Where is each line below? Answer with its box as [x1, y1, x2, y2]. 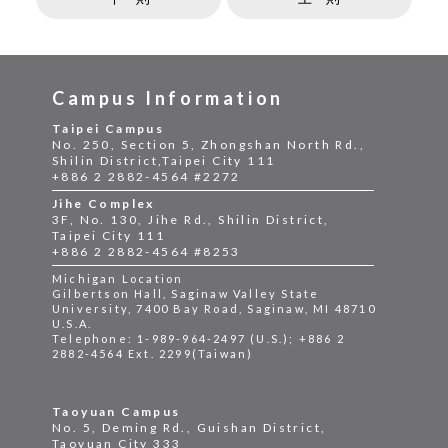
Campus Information [51, 87, 284, 110]
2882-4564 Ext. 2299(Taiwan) [51, 347, 254, 361]
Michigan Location [51, 272, 184, 286]
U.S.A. [51, 317, 93, 331]
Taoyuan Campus [51, 404, 181, 420]
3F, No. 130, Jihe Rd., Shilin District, [51, 212, 330, 228]
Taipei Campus [51, 121, 165, 137]
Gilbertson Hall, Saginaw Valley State [51, 287, 320, 301]
